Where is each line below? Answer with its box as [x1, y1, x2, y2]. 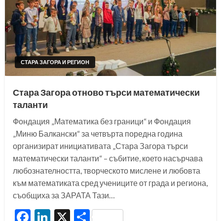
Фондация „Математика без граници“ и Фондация [13, 116, 191, 126]
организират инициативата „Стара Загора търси [13, 141, 188, 150]
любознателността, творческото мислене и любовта [13, 166, 200, 175]
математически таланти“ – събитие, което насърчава [13, 153, 203, 163]
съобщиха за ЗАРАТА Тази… [13, 190, 115, 200]
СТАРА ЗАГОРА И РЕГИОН [21, 59, 89, 65]
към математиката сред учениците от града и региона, [13, 178, 208, 187]
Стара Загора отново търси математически [13, 87, 200, 98]
